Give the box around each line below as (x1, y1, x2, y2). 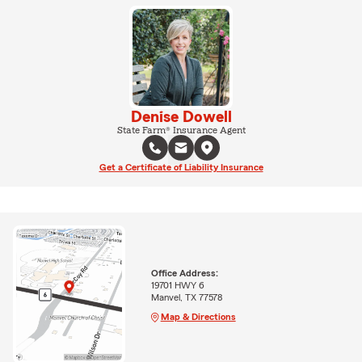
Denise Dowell (130, 108, 232, 125)
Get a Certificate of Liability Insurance (99, 162, 263, 172)
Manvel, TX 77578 (150, 292, 222, 302)
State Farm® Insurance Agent (116, 124, 246, 135)
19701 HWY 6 (150, 280, 204, 290)
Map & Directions (160, 311, 236, 322)
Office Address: (150, 267, 218, 278)
